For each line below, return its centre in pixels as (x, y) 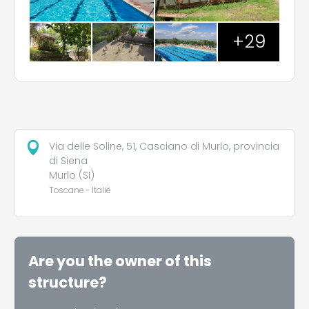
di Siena (68, 161)
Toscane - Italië (79, 191)
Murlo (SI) (71, 176)
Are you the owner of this (120, 261)
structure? (68, 283)
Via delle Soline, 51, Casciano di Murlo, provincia (164, 147)
